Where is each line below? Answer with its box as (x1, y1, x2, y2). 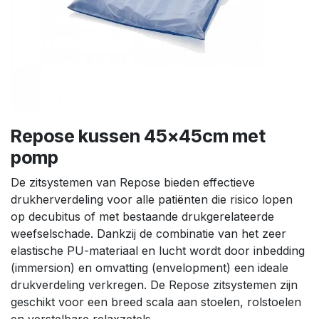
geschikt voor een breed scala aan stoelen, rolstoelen (11, 294, 301, 309)
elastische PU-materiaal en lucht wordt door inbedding (11, 243, 305, 258)
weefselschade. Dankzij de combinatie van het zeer (11, 226, 286, 241)
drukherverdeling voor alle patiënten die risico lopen (11, 192, 293, 206)
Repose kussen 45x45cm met (11, 125, 266, 147)
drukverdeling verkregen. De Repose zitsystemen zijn (11, 277, 298, 292)
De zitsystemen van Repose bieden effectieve (11, 174, 255, 189)
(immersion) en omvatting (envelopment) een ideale (11, 260, 288, 275)
